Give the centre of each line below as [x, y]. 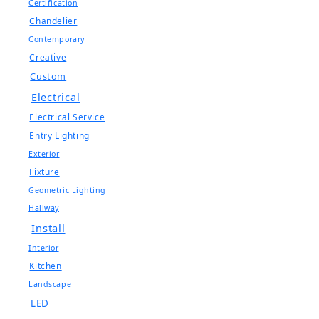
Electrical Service [67, 117]
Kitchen [46, 266]
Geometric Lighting [67, 190]
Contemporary [57, 40]
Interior [44, 248]
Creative [48, 57]
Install [48, 228]
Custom [48, 77]
